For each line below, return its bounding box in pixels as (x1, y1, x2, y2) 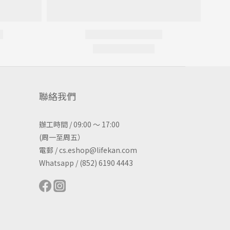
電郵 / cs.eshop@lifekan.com (39, 145, 137, 156)
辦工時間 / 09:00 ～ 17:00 (39, 119, 120, 130)
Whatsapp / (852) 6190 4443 (39, 158, 133, 168)
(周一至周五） (39, 132, 85, 143)
